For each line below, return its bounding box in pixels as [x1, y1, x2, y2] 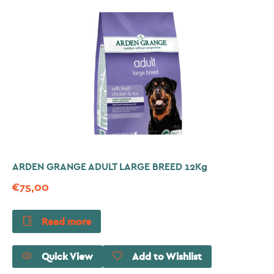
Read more [42, 217, 91, 227]
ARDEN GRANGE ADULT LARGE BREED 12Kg [12, 161, 207, 172]
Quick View [42, 252, 93, 262]
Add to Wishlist [132, 252, 202, 262]
